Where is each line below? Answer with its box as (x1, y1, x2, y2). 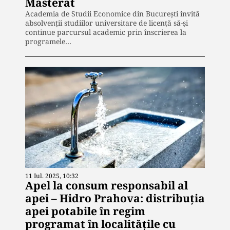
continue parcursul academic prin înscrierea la (25, 27, 186, 37)
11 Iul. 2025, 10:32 (25, 171, 79, 180)
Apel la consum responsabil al (25, 178, 188, 193)
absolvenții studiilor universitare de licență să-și (25, 17, 188, 28)
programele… (25, 36, 71, 46)
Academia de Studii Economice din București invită (25, 8, 200, 18)
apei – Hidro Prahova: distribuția (25, 190, 205, 205)
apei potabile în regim (25, 203, 145, 218)
